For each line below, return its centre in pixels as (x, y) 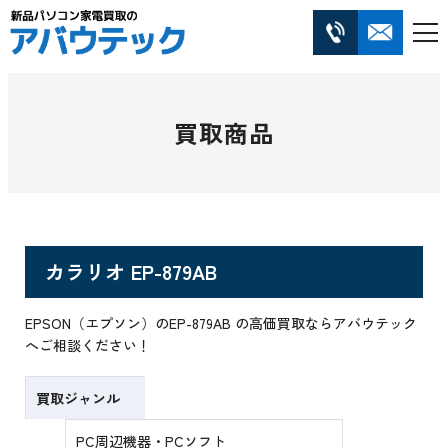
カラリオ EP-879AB (131, 272)
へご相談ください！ (88, 345)
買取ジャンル (78, 398)
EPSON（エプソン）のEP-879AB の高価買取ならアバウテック (221, 323)
